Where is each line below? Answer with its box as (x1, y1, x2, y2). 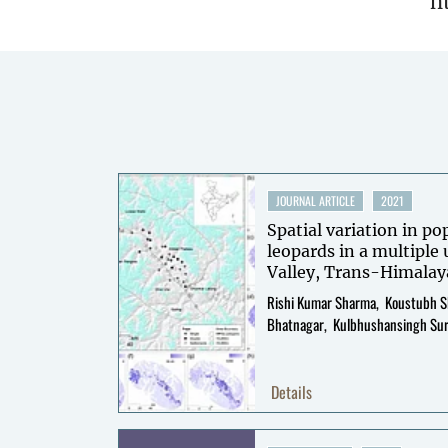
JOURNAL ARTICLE (276, 192, 355, 209)
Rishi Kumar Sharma (267, 291, 376, 313)
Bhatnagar (267, 313, 324, 335)
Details (271, 380, 312, 404)
